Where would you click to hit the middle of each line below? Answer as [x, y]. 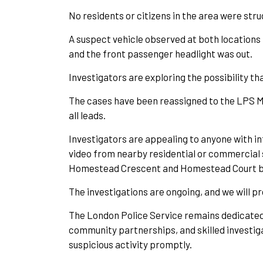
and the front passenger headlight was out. [161, 53]
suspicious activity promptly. [130, 244]
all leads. [87, 115]
